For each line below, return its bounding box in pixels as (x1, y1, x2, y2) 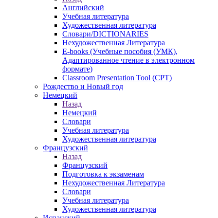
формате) (62, 65, 92, 73)
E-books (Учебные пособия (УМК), (62, 47, 178, 55)
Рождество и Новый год (43, 82, 123, 91)
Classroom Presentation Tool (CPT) (62, 73, 172, 82)
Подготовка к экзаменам (62, 170, 144, 178)
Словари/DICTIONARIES (62, 30, 148, 38)
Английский (62, 3, 104, 12)
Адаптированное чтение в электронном (62, 56, 195, 64)
